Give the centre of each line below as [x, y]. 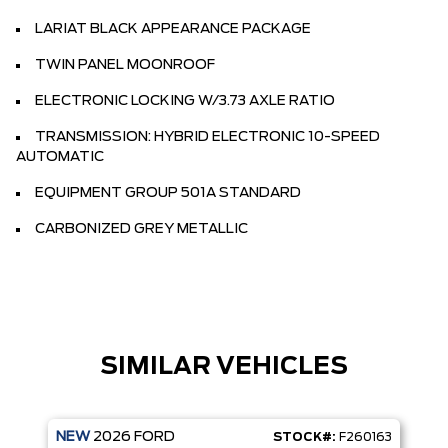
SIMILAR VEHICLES [224, 367]
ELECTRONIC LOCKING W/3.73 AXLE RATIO [185, 101]
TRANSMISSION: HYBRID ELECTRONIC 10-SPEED [207, 137]
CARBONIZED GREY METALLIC [141, 229]
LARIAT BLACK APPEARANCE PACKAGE [173, 29]
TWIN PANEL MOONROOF [125, 65]
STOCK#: [304, 437]
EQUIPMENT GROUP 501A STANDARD [168, 193]
